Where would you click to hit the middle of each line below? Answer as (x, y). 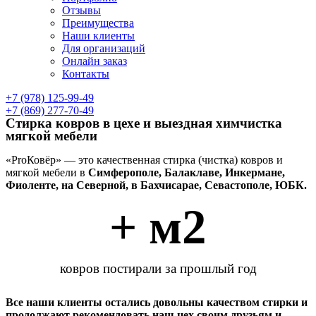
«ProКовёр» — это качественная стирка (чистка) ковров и (144, 160)
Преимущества (98, 23)
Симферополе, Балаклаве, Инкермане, (187, 172)
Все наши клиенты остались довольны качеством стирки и (157, 302)
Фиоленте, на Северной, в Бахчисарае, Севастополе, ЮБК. (156, 185)
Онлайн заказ (95, 61)
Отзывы (81, 10)
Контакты (86, 74)
